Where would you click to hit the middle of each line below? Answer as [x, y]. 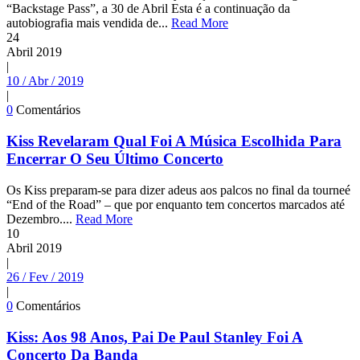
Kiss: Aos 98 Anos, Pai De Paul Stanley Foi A [155, 337]
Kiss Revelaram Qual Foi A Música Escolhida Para [174, 141]
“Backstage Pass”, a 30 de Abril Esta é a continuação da [148, 9]
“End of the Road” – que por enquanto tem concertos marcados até [176, 204]
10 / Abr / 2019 [45, 81]
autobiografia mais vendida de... [89, 23]
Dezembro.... [41, 219]
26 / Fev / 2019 [45, 276]
